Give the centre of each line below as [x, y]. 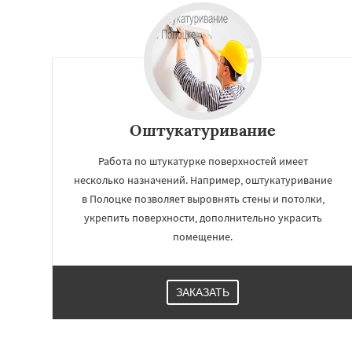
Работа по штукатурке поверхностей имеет [203, 161]
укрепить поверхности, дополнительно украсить [203, 217]
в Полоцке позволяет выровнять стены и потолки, [203, 198]
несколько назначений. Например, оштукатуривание [203, 180]
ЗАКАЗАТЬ [203, 292]
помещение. [203, 236]
